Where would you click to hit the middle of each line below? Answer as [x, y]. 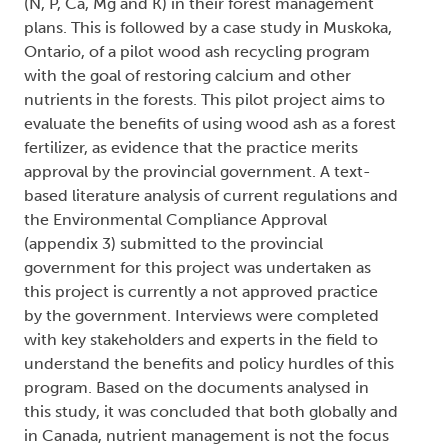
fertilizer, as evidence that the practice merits [191, 147]
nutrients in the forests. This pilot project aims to [204, 99]
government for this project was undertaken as [197, 267]
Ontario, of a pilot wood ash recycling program [197, 51]
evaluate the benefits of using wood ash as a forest [210, 123]
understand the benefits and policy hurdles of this [209, 363]
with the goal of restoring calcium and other [187, 75]
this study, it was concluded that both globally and [211, 411]
